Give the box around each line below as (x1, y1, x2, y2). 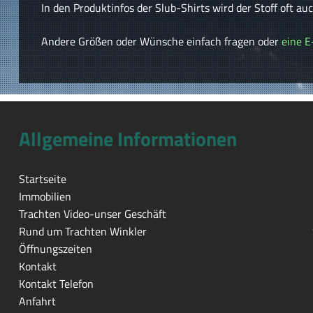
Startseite (18, 170, 66, 187)
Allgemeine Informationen (18, 124, 237, 154)
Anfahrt (18, 293, 56, 310)
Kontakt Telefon (18, 275, 94, 292)
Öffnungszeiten (18, 240, 92, 257)
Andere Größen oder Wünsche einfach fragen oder (41, 32, 282, 50)
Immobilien (18, 188, 71, 205)
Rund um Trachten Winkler (18, 223, 147, 240)
